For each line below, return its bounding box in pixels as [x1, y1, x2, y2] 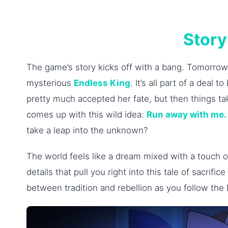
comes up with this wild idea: [26, 109, 147, 120]
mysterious [26, 78, 74, 89]
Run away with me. [147, 109, 226, 120]
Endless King [74, 78, 130, 89]
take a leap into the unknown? [26, 125, 148, 136]
